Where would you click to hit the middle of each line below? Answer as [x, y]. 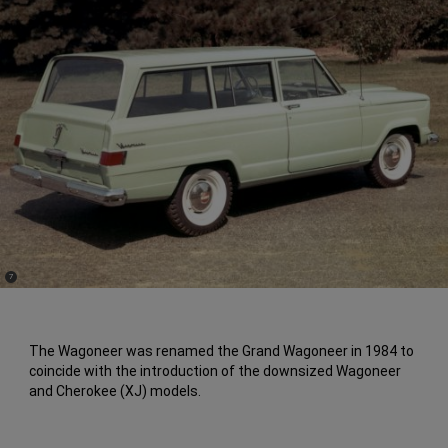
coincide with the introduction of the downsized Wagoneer [215, 371]
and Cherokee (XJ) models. [115, 391]
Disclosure [25, 284]
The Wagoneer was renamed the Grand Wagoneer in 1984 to [222, 351]
